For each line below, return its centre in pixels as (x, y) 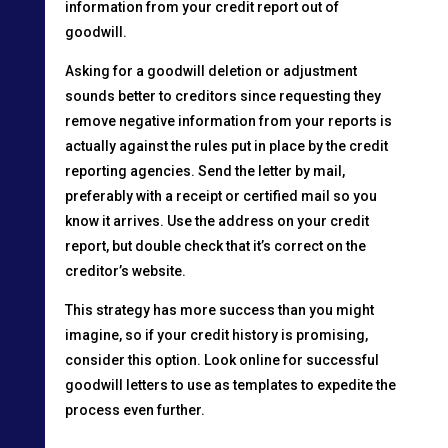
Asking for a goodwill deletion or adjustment (210, 70)
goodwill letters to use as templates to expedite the (230, 384)
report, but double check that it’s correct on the (215, 245)
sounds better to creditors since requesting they (222, 95)
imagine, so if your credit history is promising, (216, 334)
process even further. (134, 409)
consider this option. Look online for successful (221, 359)
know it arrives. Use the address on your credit (216, 220)
